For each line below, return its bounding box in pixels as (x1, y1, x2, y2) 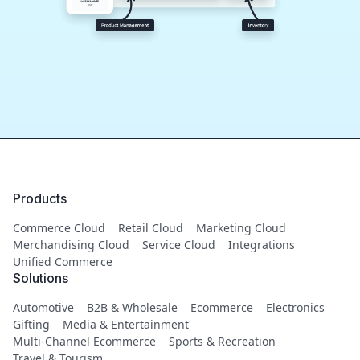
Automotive (13, 300, 74, 316)
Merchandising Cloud (13, 237, 129, 253)
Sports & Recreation (169, 333, 276, 350)
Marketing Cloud (196, 220, 286, 236)
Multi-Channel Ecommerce (13, 333, 156, 350)
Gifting (13, 317, 50, 333)
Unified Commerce (13, 254, 112, 270)
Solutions (13, 270, 68, 287)
